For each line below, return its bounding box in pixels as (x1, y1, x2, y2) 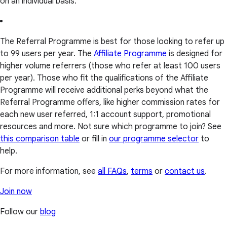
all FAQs (98, 166, 127, 177)
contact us (165, 166, 205, 177)
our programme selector (109, 134, 199, 144)
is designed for (167, 49, 222, 59)
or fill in (80, 134, 109, 144)
